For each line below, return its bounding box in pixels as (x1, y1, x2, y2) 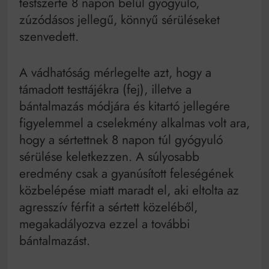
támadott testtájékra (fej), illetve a (19, 80, 192, 98)
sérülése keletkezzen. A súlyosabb (19, 147, 199, 166)
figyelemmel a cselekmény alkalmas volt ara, (19, 113, 250, 132)
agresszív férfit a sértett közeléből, (19, 198, 198, 216)
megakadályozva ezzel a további (19, 214, 190, 233)
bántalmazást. (19, 231, 90, 250)
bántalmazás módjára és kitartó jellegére (19, 97, 230, 115)
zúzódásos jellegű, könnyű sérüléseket (19, 11, 220, 29)
